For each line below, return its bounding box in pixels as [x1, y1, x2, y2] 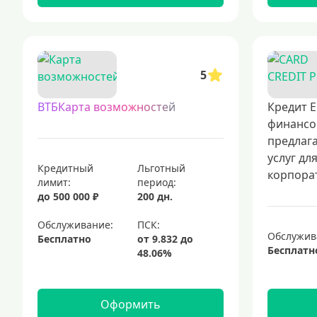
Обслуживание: [38, 218, 113, 231]
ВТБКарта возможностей [38, 99, 175, 115]
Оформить [100, 296, 161, 312]
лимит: [38, 175, 71, 189]
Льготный [137, 161, 186, 175]
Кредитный [38, 161, 93, 175]
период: [137, 175, 177, 189]
